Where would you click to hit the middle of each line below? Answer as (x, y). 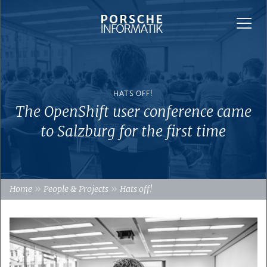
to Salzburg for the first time (133, 131)
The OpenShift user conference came (133, 112)
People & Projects (76, 189)
